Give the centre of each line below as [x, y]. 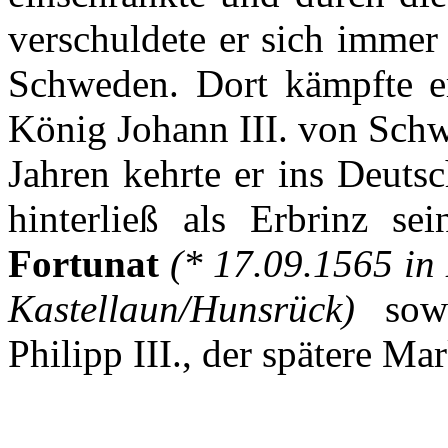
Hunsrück [266, 309]
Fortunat [83, 264]
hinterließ [83, 219]
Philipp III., [105, 354]
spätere [317, 354]
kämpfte [348, 84]
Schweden [88, 84]
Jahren [59, 174]
